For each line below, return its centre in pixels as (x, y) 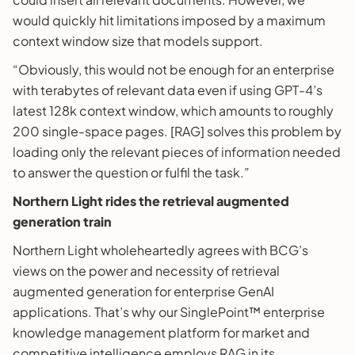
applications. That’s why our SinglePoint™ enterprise (169, 311)
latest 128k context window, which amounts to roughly (173, 110)
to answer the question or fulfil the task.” (131, 172)
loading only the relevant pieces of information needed (177, 151)
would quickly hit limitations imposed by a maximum (169, 20)
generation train (62, 221)
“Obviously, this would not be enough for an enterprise (174, 69)
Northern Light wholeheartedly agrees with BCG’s (160, 250)
